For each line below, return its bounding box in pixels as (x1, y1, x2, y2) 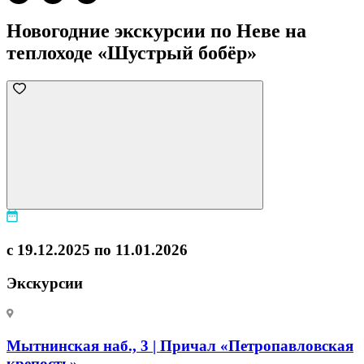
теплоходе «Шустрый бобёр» (6, 42, 257, 64)
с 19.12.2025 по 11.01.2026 (6, 240, 188, 258)
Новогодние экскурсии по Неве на (6, 20, 306, 42)
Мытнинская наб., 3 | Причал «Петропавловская (6, 337, 353, 355)
